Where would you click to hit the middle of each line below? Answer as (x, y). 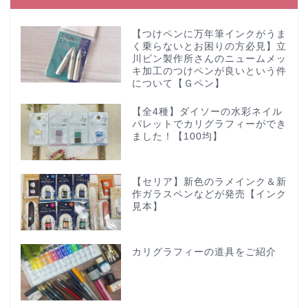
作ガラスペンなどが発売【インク (209, 194)
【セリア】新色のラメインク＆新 (209, 181)
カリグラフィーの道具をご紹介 (204, 252)
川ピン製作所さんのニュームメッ (209, 59)
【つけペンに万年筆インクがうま (209, 34)
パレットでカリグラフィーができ (209, 124)
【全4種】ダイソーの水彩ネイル (207, 112)
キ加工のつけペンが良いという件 (209, 71)
